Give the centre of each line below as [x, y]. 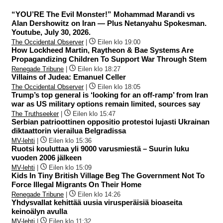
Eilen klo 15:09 [70, 167]
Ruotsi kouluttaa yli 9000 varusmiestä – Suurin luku [100, 148]
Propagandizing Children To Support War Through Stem [109, 59]
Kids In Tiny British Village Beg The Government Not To [108, 175]
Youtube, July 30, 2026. [51, 32]
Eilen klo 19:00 [119, 42]
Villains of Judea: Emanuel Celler [69, 77]
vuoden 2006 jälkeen [47, 157]
